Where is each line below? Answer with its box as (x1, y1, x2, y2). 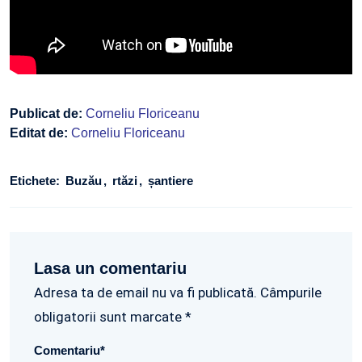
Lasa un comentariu (34, 259, 187, 278)
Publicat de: (10, 107, 86, 121)
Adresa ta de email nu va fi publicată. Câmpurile (34, 284, 322, 301)
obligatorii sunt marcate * (34, 309, 192, 326)
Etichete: (10, 174, 60, 188)
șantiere (148, 174, 193, 188)
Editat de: (10, 126, 71, 141)
